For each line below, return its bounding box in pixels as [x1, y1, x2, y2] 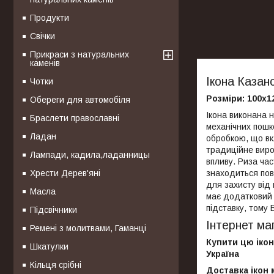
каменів [30, 57, 60, 68]
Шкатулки [30, 241, 68, 251]
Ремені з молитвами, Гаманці [30, 223, 146, 233]
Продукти [30, 12, 69, 23]
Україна [206, 249, 239, 259]
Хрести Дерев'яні [30, 168, 100, 178]
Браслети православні [30, 113, 119, 123]
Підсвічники [30, 204, 77, 215]
